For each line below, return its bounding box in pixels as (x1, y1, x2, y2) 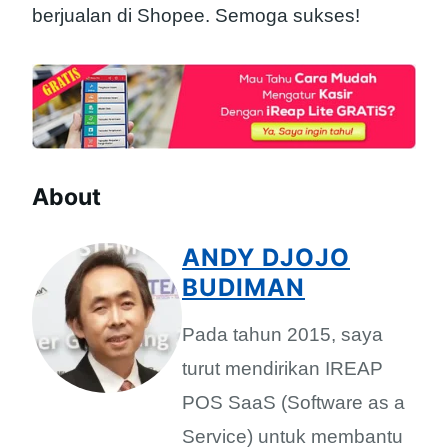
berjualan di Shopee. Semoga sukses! (32, 5, 360, 27)
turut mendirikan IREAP (182, 357, 383, 379)
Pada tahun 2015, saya (182, 323, 383, 345)
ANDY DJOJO (182, 242, 350, 272)
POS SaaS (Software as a (182, 391, 405, 413)
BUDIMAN (182, 272, 305, 302)
